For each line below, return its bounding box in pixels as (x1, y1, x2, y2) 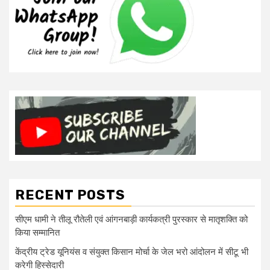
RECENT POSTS (15, 186, 125, 203)
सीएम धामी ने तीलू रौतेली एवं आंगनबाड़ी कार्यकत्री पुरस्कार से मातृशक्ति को (15, 213, 248, 225)
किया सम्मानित (15, 227, 60, 238)
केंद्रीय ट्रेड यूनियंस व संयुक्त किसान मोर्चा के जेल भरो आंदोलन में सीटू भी (15, 246, 248, 257)
